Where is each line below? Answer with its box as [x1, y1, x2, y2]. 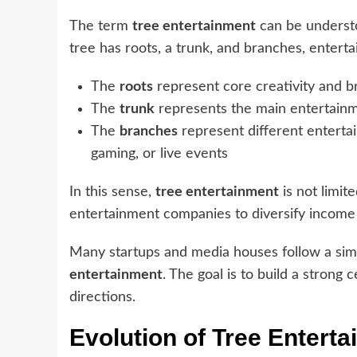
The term [69, 19, 132, 34]
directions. [69, 290, 135, 305]
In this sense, [69, 185, 155, 200]
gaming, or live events [91, 147, 228, 162]
